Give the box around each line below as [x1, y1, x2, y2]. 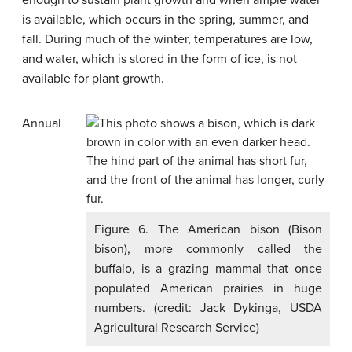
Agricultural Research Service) [94, 320, 259, 335]
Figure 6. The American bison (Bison [94, 222, 322, 237]
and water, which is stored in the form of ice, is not [22, 51, 297, 67]
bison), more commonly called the [94, 241, 322, 257]
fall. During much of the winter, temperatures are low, [22, 31, 313, 47]
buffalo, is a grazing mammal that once [94, 261, 322, 277]
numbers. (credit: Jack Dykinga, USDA [94, 300, 322, 316]
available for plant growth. [22, 71, 164, 86]
